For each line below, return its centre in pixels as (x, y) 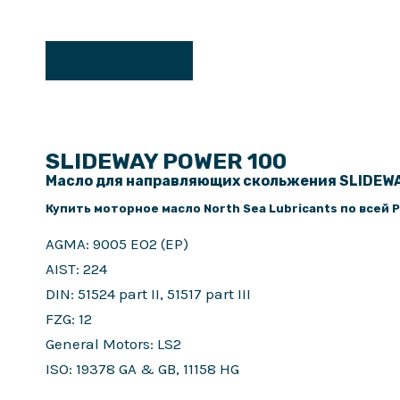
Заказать (119, 61)
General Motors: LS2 (113, 344)
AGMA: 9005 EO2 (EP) (117, 244)
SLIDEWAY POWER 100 (166, 162)
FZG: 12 (69, 319)
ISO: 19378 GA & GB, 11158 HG (142, 369)
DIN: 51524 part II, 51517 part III (148, 294)
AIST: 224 (76, 269)
